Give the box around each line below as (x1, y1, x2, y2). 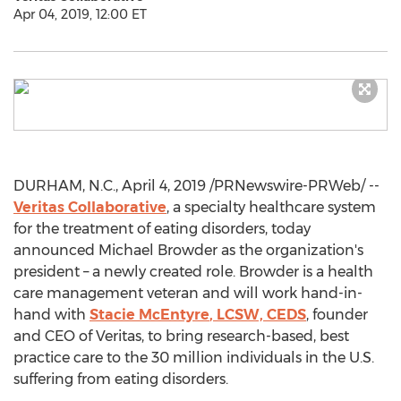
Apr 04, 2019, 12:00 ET (13, 6, 147, 22)
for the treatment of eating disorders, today (13, 220, 311, 237)
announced (13, 242, 98, 259)
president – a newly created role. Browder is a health (13, 263, 373, 280)
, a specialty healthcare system (166, 199, 376, 216)
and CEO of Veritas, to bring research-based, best (13, 328, 349, 345)
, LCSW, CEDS (209, 306, 306, 323)
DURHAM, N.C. (13, 177, 115, 194)
